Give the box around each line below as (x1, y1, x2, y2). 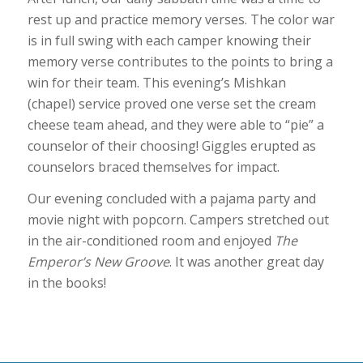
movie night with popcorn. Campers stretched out (27, 211, 329, 229)
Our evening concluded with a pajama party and (27, 190, 316, 208)
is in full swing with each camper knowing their (27, 31, 311, 49)
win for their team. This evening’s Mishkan (27, 73, 286, 92)
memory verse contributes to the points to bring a (27, 52, 333, 70)
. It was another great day (169, 253, 324, 271)
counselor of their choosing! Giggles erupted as (27, 136, 316, 155)
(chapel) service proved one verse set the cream (27, 94, 316, 113)
